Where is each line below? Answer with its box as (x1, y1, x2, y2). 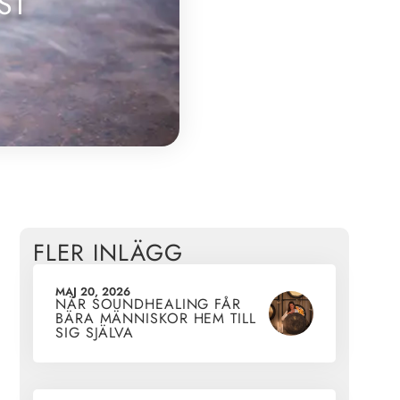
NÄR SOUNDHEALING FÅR (55, 294, 241, 315)
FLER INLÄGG (33, 236, 183, 271)
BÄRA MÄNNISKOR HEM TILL (55, 308, 256, 329)
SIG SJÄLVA (55, 322, 135, 344)
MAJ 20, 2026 (55, 283, 130, 301)
